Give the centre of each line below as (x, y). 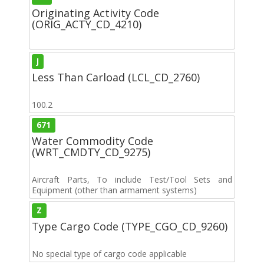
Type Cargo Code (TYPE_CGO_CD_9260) (130, 226)
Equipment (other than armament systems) (114, 190)
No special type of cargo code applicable (109, 253)
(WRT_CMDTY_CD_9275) (91, 152)
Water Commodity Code (93, 141)
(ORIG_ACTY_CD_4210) (87, 24)
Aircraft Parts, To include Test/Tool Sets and (132, 179)
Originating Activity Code (95, 13)
